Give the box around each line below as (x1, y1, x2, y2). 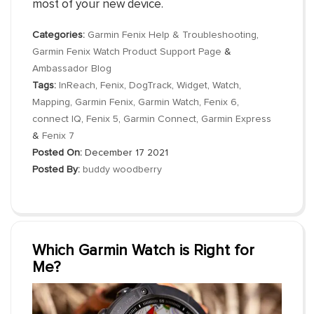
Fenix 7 (42, 131, 74, 141)
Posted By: (32, 165, 80, 175)
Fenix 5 (86, 114, 118, 124)
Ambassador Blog (32, 64, 111, 74)
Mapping (32, 97, 70, 107)
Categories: (32, 30, 85, 40)
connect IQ (32, 114, 81, 124)
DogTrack (129, 81, 172, 90)
